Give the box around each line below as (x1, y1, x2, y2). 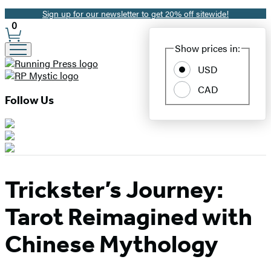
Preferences (4, 46, 83, 63)
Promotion (16, 8, 77, 22)
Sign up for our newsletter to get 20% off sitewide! (42, 7, 229, 19)
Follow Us (5, 93, 54, 107)
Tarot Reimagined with (5, 202, 252, 232)
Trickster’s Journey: (5, 175, 224, 205)
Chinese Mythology (5, 229, 218, 260)
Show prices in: (175, 41, 240, 55)
